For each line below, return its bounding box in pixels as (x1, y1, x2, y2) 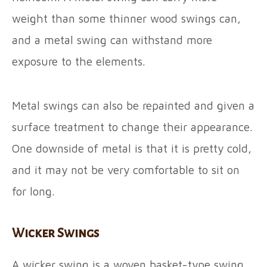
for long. (12, 185, 58, 198)
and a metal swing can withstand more (12, 33, 212, 46)
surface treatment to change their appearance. (12, 120, 253, 133)
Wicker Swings (12, 226, 99, 240)
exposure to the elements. (12, 55, 149, 68)
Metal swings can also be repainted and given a (12, 99, 254, 112)
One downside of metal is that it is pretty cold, (12, 142, 252, 155)
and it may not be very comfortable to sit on (12, 163, 240, 176)
